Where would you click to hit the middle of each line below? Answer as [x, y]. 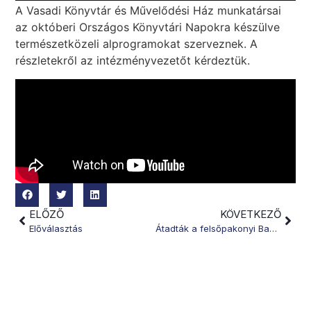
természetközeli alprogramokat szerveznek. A [137, 44]
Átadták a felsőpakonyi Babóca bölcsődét [273, 228]
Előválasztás [56, 228]
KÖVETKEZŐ [250, 214]
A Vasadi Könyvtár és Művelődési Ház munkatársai [149, 11]
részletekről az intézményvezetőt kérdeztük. [133, 61]
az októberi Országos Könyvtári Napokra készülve [148, 27]
